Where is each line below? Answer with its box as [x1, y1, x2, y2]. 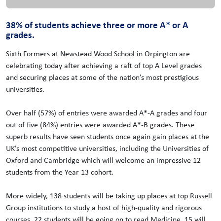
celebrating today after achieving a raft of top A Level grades [6, 60, 202, 71]
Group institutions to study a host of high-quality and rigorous [6, 202, 202, 213]
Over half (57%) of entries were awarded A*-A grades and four [6, 108, 207, 118]
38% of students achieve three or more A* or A [6, 19, 188, 32]
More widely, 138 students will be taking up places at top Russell [6, 190, 212, 201]
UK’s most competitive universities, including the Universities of [6, 143, 209, 154]
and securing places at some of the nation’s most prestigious [6, 72, 199, 83]
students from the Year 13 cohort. [6, 167, 113, 178]
